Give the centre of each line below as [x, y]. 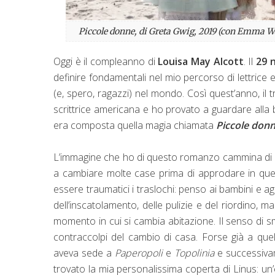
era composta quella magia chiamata [135, 125]
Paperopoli [140, 253]
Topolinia [196, 253]
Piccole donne [106, 31]
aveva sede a [84, 253]
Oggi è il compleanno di [106, 61]
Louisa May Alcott [201, 61]
